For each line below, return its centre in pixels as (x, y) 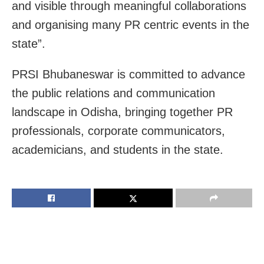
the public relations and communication (113, 93)
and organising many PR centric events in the (131, 24)
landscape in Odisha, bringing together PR (122, 112)
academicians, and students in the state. (118, 149)
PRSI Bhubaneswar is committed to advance (128, 74)
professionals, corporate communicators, (118, 131)
